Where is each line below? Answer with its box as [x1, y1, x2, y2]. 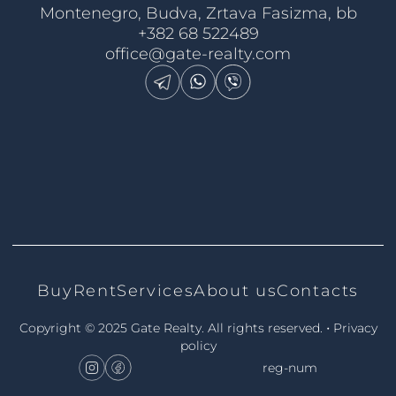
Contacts [277, 281, 360, 301]
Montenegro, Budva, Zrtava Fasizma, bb [39, 4, 357, 24]
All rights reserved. [207, 320, 323, 337]
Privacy [332, 320, 377, 337]
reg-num [263, 360, 318, 377]
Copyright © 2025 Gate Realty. [19, 320, 208, 337]
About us [194, 281, 278, 301]
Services [117, 281, 194, 301]
